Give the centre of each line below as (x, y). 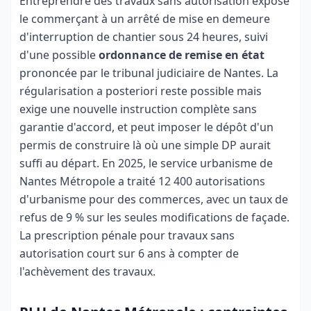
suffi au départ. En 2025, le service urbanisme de (146, 163)
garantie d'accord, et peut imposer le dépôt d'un (146, 127)
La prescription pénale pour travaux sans (127, 235)
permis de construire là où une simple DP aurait (145, 145)
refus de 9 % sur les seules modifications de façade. (154, 217)
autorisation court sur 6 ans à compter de (129, 253)
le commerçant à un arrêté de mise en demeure (145, 19)
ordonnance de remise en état (182, 55)
